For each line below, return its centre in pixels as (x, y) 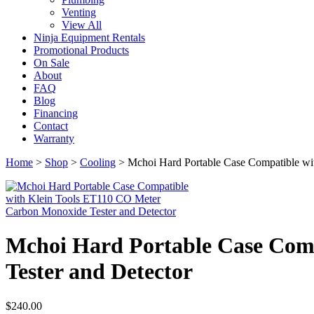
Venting (79, 12)
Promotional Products (81, 50)
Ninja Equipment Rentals (89, 37)
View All (82, 25)
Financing (56, 113)
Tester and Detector (99, 272)
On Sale (52, 63)
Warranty (54, 138)
